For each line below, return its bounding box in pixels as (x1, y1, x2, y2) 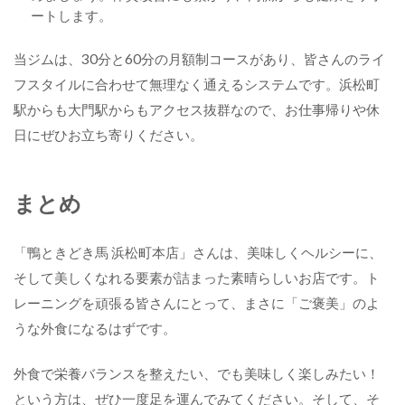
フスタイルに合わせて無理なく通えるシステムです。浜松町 (14, 76, 380, 92)
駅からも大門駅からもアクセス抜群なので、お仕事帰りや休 (14, 101, 380, 118)
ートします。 (30, 7, 112, 24)
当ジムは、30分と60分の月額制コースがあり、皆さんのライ (14, 51, 385, 67)
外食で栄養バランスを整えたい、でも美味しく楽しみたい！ (14, 365, 380, 381)
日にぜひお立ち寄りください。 (14, 127, 203, 143)
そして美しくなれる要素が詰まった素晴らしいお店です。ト (14, 269, 380, 286)
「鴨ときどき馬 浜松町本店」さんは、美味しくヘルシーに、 (14, 244, 382, 260)
